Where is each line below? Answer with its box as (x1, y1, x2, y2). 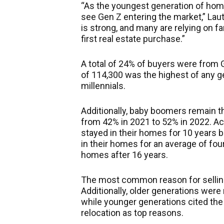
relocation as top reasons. (81, 207, 183, 218)
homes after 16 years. (81, 149, 168, 160)
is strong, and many (81, 22, 160, 33)
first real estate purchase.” (81, 33, 185, 44)
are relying (160, 22, 201, 33)
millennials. (81, 80, 125, 91)
